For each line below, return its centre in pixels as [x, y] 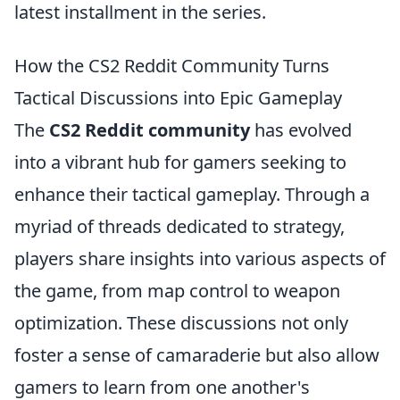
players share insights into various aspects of [200, 258]
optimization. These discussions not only [181, 323]
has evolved [301, 130]
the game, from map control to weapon [177, 291]
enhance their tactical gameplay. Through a [192, 194]
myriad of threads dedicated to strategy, [179, 226]
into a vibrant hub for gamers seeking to [180, 162]
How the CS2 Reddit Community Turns [172, 66]
